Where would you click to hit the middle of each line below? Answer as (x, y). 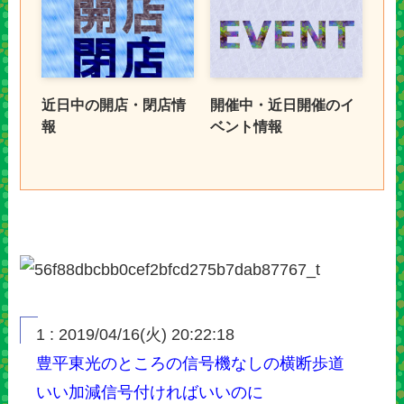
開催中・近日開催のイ (282, 105)
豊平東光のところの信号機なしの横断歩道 (191, 364)
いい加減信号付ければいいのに (150, 393)
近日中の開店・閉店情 (113, 105)
